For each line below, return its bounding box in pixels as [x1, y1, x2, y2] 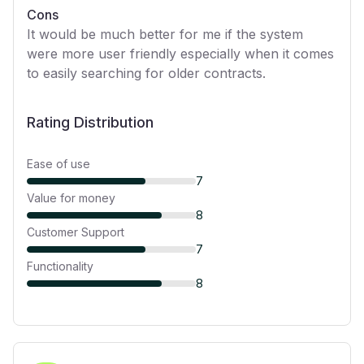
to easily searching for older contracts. [27, 65, 266, 81]
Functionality [27, 259, 93, 273]
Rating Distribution [27, 114, 154, 131]
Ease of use [27, 157, 90, 171]
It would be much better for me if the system [27, 26, 303, 42]
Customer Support [27, 225, 124, 239]
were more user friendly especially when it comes [27, 45, 334, 62]
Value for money [27, 191, 115, 205]
